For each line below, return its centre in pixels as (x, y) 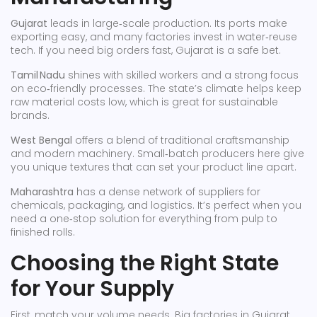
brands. (30, 115)
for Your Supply (92, 289)
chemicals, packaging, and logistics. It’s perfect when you (156, 205)
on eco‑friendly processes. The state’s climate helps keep (156, 88)
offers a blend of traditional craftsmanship (181, 140)
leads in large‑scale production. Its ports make (167, 23)
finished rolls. (43, 232)
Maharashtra (42, 192)
